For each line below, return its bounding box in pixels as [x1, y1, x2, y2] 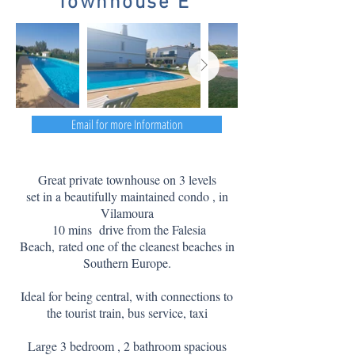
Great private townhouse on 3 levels [37, 171, 216, 188]
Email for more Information [71, 116, 183, 133]
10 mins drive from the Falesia [48, 221, 206, 238]
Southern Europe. [82, 254, 171, 271]
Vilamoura [100, 204, 154, 221]
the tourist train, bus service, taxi [46, 304, 208, 321]
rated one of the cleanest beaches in [58, 238, 235, 254]
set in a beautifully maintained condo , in [25, 188, 228, 204]
